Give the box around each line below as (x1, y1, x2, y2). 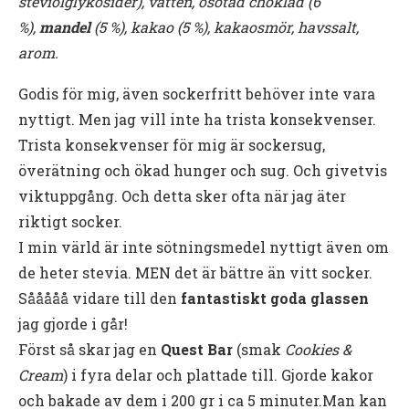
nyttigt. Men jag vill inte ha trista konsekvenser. (18, 109, 376, 129)
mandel (39, 16, 90, 37)
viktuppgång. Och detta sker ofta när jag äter (18, 185, 346, 205)
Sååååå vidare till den (18, 288, 181, 308)
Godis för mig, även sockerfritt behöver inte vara (18, 83, 375, 103)
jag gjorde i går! (18, 313, 128, 333)
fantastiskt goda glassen (181, 288, 369, 308)
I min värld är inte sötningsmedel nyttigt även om (18, 236, 389, 257)
